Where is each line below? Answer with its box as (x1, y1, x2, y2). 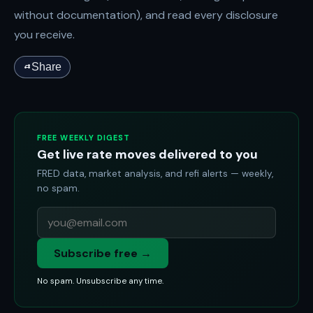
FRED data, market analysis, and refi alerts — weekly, (37, 168, 273, 180)
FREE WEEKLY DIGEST (37, 133, 131, 143)
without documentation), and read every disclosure (14, 8, 278, 22)
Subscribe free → (54, 246, 152, 261)
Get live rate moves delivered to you (37, 147, 258, 162)
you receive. (14, 27, 75, 42)
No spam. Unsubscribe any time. (37, 276, 163, 286)
